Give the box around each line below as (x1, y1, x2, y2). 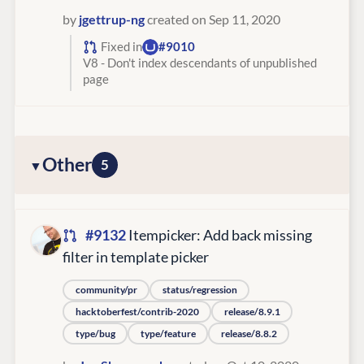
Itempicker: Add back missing (125, 226, 312, 245)
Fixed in (101, 39, 142, 54)
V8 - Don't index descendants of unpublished (82, 55, 317, 70)
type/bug (75, 327, 115, 340)
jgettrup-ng (79, 11, 145, 28)
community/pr (75, 283, 137, 296)
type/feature (140, 327, 196, 340)
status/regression (162, 283, 237, 296)
